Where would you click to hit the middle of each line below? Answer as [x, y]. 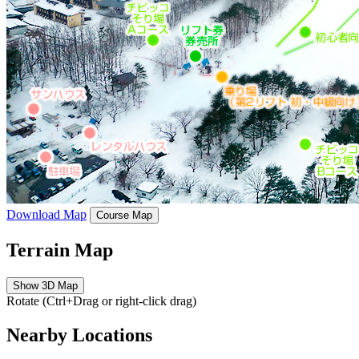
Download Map [46, 214]
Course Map [124, 215]
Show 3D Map [45, 285]
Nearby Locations [79, 335]
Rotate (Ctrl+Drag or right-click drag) [101, 301]
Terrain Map [60, 250]
